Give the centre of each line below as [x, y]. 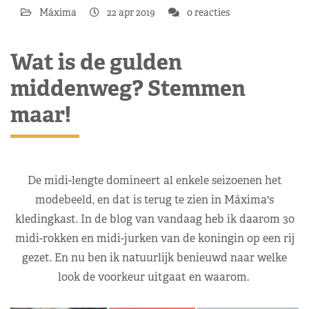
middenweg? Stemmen [128, 88]
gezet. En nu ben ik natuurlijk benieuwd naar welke [154, 257]
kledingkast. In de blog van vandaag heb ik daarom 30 [154, 219]
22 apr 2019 [131, 12]
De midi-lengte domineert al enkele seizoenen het [154, 180]
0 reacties [207, 12]
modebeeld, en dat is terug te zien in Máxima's [154, 199]
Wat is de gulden [96, 61]
